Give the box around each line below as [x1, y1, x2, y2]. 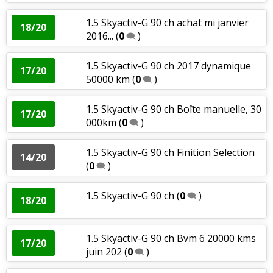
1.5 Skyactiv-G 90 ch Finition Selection [85, 145, 255, 159]
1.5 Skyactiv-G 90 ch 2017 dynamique [85, 58, 251, 73]
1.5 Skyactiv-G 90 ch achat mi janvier [85, 15, 249, 29]
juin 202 [85, 244, 122, 258]
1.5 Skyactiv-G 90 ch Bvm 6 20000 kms [85, 231, 256, 245]
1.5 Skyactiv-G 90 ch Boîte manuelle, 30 [85, 102, 261, 116]
